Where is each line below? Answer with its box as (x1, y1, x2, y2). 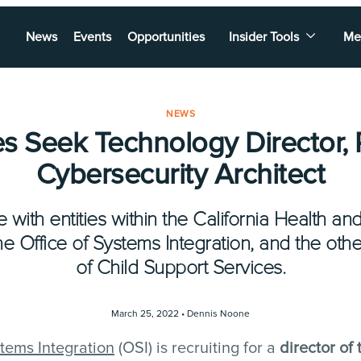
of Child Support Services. (76, 255, 285, 280)
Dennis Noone (187, 308, 250, 320)
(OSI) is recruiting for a (114, 338, 280, 358)
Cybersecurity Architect (35, 157, 326, 193)
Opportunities (127, 29, 205, 45)
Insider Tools (229, 29, 299, 45)
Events (73, 29, 111, 45)
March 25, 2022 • (111, 308, 187, 320)
